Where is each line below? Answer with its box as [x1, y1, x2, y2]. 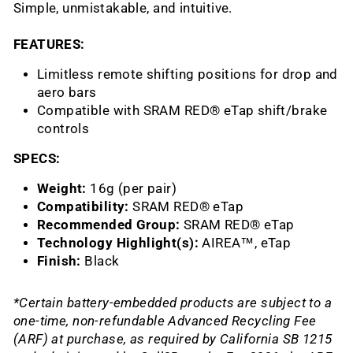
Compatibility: [37, 199, 129, 214]
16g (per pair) [90, 180, 177, 196]
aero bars [37, 84, 97, 100]
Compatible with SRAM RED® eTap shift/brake [37, 102, 328, 118]
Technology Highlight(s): [37, 235, 199, 251]
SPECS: [13, 150, 61, 166]
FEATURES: [13, 36, 85, 52]
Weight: [37, 180, 87, 196]
